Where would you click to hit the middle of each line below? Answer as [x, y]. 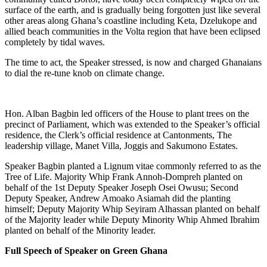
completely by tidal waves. [55, 42]
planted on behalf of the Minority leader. [80, 231]
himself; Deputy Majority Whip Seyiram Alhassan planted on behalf [132, 209]
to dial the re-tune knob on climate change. [85, 73]
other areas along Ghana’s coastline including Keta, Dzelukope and [131, 21]
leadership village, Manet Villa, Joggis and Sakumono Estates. [121, 146]
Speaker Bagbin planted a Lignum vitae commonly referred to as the [133, 166]
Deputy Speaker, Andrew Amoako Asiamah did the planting [118, 198]
